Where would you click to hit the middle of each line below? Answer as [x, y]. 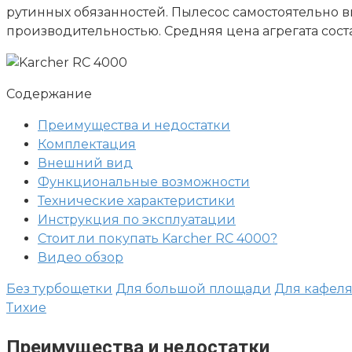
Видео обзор [81, 257]
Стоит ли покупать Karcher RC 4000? [158, 238]
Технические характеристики [136, 200]
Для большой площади [193, 288]
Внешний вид [85, 163]
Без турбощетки [59, 288]
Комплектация [87, 144]
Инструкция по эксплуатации [137, 219]
